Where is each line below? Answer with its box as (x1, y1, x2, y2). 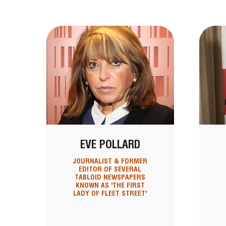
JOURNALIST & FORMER (73, 157, 148, 165)
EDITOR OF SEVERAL (79, 165, 142, 174)
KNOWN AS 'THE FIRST (75, 181, 145, 190)
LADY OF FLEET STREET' (73, 189, 147, 198)
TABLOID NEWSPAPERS (75, 173, 146, 182)
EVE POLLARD (80, 138, 140, 151)
